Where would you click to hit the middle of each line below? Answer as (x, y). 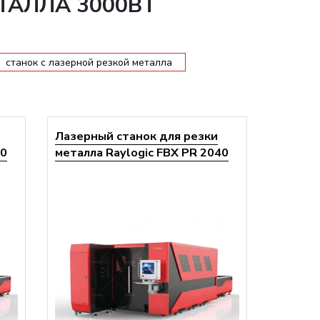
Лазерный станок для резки (136, 136)
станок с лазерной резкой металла (89, 62)
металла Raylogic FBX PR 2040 (142, 152)
